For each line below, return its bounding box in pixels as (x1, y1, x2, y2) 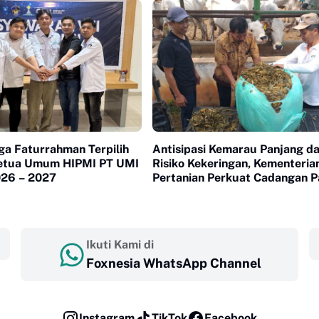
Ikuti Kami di (86, 238, 154, 252)
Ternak (152, 185, 189, 199)
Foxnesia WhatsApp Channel (86, 256, 261, 271)
